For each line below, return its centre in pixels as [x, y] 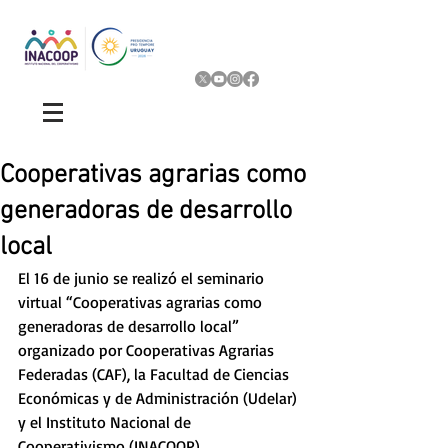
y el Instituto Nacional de [106, 422]
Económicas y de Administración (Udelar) [159, 398]
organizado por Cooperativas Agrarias [148, 350]
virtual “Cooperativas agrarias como [142, 302]
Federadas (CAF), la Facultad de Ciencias [155, 374]
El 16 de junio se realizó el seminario [143, 278]
